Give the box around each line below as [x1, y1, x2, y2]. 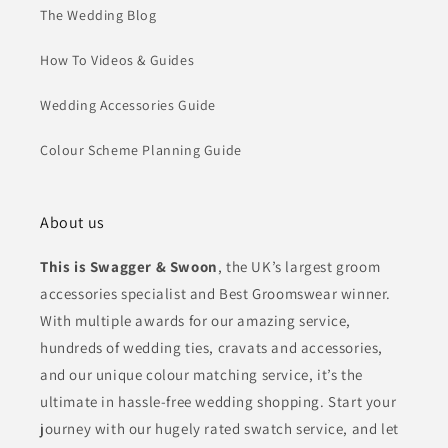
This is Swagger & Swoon [40, 257, 218, 276]
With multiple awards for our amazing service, [40, 311, 352, 330]
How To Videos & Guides [40, 51, 195, 69]
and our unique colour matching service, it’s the [40, 365, 363, 384]
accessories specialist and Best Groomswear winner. [40, 284, 392, 303]
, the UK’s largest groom [217, 257, 381, 276]
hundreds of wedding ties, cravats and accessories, [40, 338, 384, 357]
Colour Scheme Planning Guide [40, 141, 242, 159]
